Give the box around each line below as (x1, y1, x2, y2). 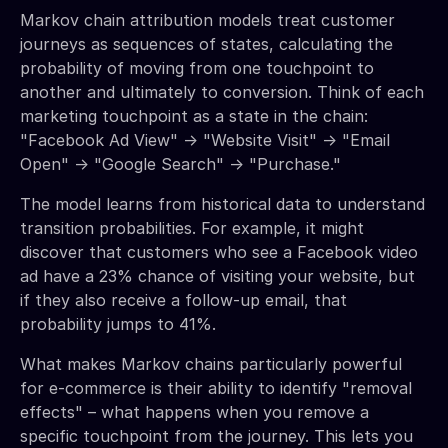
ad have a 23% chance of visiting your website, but (20, 265, 415, 286)
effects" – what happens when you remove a (20, 401, 369, 422)
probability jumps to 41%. (20, 313, 216, 334)
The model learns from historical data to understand (20, 193, 425, 214)
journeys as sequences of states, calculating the (20, 33, 393, 54)
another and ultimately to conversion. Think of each (20, 81, 424, 102)
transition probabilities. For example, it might (20, 217, 364, 238)
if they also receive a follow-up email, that (20, 289, 347, 310)
